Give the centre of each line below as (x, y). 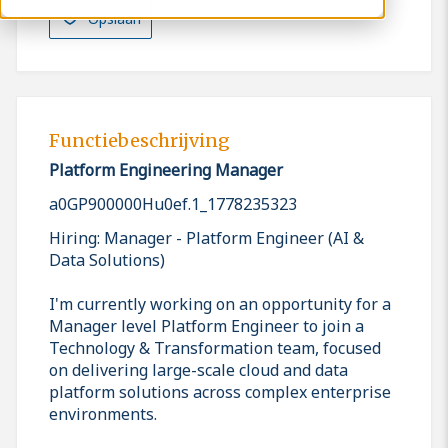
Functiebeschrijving (139, 141)
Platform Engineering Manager (166, 169)
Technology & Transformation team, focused (215, 347)
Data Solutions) (107, 259)
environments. (103, 413)
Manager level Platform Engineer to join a (206, 325)
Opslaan (114, 19)
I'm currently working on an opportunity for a (220, 303)
